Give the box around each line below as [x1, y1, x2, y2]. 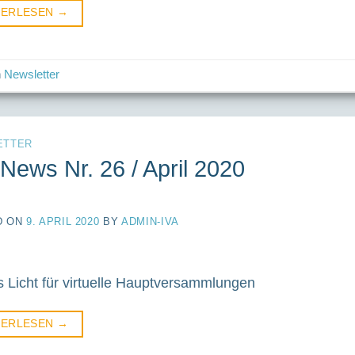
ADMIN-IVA [121, 215, 179, 227]
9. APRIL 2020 [26, 215, 100, 227]
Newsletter [4, 68, 60, 82]
